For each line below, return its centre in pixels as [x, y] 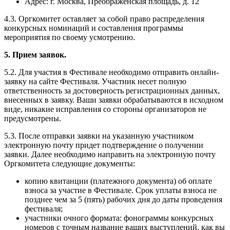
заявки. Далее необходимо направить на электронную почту [110, 154]
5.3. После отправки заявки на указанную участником [99, 136]
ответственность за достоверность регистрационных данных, [112, 90]
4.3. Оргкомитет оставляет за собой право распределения [104, 18]
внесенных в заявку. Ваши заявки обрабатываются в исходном [114, 100]
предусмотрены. [33, 118]
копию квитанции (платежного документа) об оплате [118, 181]
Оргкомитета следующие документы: [70, 163]
